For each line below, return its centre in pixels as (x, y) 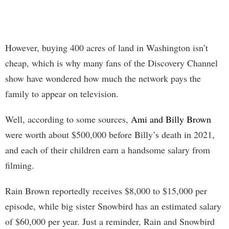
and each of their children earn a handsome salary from (108, 150)
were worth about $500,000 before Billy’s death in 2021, (110, 134)
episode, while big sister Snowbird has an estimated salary (113, 206)
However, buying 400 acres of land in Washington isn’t (107, 47)
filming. (20, 165)
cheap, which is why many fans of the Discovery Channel (111, 63)
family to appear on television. (62, 93)
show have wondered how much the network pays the (103, 78)
